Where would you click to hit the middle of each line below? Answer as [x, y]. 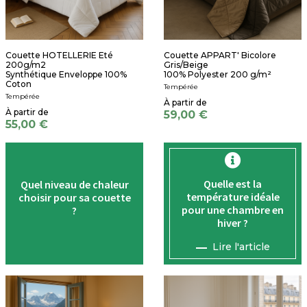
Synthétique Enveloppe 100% [66, 74]
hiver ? [233, 222]
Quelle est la [233, 183]
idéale [264, 196]
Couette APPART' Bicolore [220, 55]
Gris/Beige [186, 64]
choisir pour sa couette [74, 198]
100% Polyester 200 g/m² [218, 74]
